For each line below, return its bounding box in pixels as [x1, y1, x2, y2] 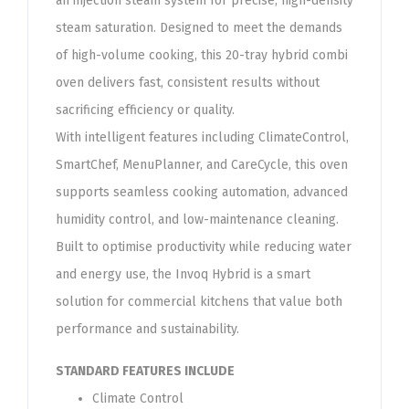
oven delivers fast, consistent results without [56, 75, 320, 90]
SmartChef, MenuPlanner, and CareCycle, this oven [56, 157, 348, 173]
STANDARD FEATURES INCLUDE [56, 363, 235, 379]
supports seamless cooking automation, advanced [56, 184, 348, 200]
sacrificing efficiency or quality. [56, 102, 235, 118]
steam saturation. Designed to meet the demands [56, 20, 342, 36]
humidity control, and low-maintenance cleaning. [56, 212, 339, 227]
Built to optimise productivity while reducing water [56, 239, 351, 255]
